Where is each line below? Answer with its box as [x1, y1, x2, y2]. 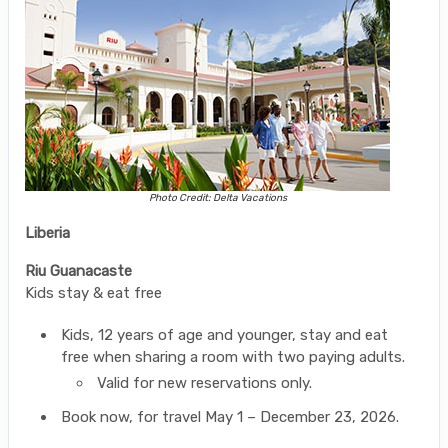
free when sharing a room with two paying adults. [61, 348, 405, 367]
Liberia [25, 224, 70, 243]
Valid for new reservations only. [97, 374, 312, 393]
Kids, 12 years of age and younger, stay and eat [61, 326, 388, 345]
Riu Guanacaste [25, 262, 132, 281]
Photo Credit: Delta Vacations [148, 192, 287, 205]
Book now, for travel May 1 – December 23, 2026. [61, 408, 399, 427]
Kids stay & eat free [25, 284, 162, 303]
